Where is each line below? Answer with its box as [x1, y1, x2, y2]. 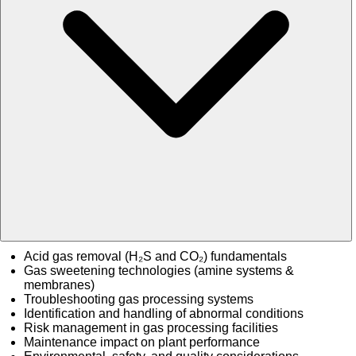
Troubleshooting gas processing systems [24, 292, 253, 307]
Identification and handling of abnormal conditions [24, 307, 304, 321]
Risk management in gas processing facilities [24, 321, 278, 335]
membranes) [24, 278, 95, 292]
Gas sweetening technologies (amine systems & [24, 264, 294, 278]
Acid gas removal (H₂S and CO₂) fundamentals [24, 250, 287, 264]
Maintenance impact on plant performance [24, 335, 260, 350]
